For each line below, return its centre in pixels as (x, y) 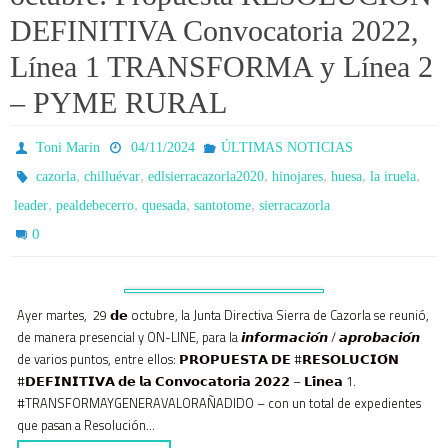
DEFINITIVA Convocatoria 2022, (214, 30)
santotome (222, 205)
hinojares (298, 176)
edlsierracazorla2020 (206, 176)
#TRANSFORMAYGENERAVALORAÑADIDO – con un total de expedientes (219, 403)
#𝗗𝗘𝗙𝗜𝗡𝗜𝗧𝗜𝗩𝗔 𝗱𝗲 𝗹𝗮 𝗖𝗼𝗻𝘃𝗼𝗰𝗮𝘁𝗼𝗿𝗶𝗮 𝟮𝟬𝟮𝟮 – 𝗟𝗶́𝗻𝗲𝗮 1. (186, 381)
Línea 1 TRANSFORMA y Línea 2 (221, 66)
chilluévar (112, 176)
